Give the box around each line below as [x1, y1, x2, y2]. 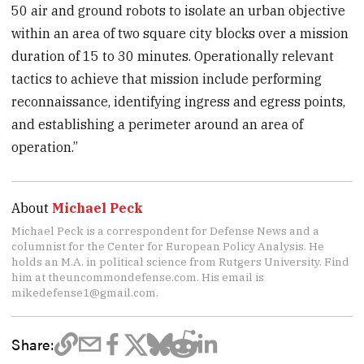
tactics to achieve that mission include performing [11, 70, 323, 87]
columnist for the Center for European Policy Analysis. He [11, 238, 325, 253]
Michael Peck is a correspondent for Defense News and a [11, 223, 320, 238]
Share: [11, 332, 54, 354]
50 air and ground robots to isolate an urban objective [11, 2, 346, 19]
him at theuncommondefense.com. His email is [11, 269, 265, 284]
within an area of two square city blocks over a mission [11, 24, 349, 41]
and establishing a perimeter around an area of [11, 115, 304, 132]
